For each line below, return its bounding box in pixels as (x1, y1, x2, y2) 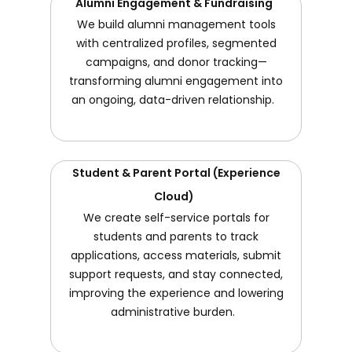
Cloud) (153, 188, 199, 204)
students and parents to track (93, 228, 258, 244)
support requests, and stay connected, (69, 266, 283, 282)
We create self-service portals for (82, 209, 269, 225)
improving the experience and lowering (68, 284, 284, 301)
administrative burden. (111, 303, 241, 320)
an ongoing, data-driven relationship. (71, 91, 280, 108)
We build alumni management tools (76, 16, 276, 32)
